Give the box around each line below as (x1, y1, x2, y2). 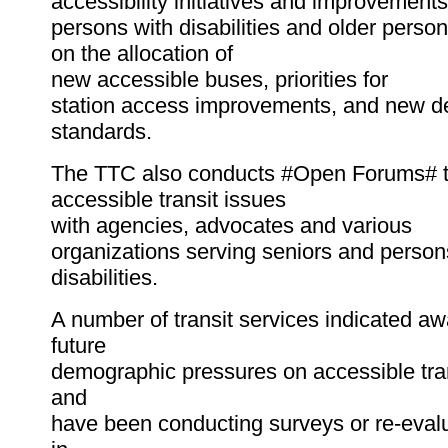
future (51, 333, 106, 359)
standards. (51, 119, 152, 145)
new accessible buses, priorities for (51, 67, 388, 93)
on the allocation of (51, 41, 233, 67)
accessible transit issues (51, 187, 286, 213)
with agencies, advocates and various (51, 213, 412, 239)
